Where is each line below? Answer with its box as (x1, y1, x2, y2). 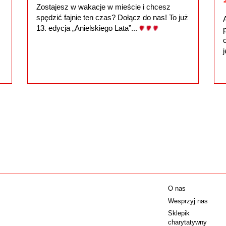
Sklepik (168, 209, 190, 217)
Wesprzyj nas (168, 197, 208, 205)
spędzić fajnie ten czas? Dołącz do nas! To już (36, 13, 188, 22)
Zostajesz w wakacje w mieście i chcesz (36, 2, 171, 11)
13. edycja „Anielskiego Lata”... (36, 23, 139, 32)
